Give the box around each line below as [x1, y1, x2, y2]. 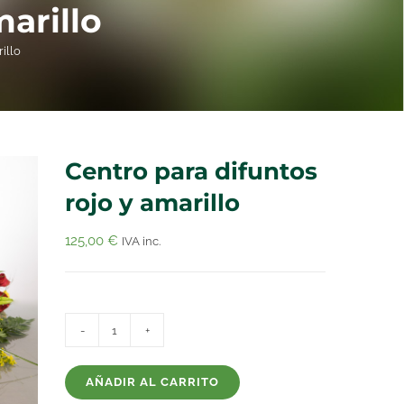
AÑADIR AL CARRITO [86, 375, 219, 389]
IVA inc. [122, 234, 161, 248]
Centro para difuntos [65, 157, 317, 186]
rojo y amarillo [65, 188, 240, 217]
